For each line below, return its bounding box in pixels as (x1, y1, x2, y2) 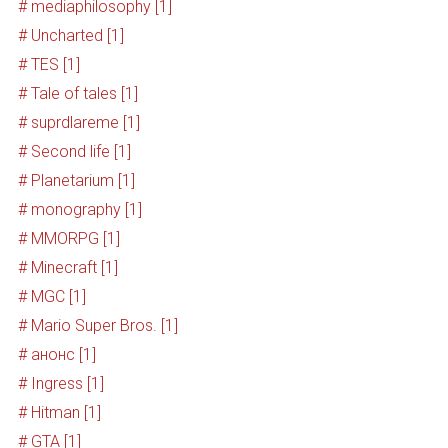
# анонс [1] (17, 345, 96, 365)
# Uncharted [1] (17, 26, 124, 46)
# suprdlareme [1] (17, 113, 140, 133)
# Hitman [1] (17, 403, 101, 423)
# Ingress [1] (17, 374, 104, 394)
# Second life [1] (17, 142, 131, 162)
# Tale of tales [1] (17, 84, 138, 104)
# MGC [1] (17, 287, 86, 307)
